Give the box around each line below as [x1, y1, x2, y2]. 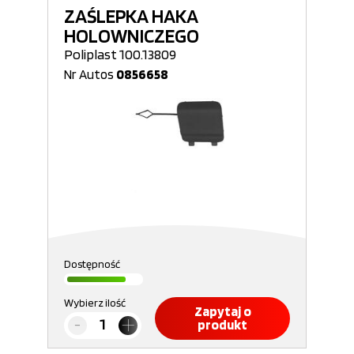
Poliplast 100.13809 [64, 46, 176, 62]
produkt [198, 317, 247, 333]
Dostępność [64, 258, 120, 270]
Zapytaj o [194, 303, 251, 319]
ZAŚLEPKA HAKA [64, 4, 198, 28]
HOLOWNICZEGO [64, 24, 199, 47]
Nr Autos [64, 66, 116, 82]
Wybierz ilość [64, 296, 126, 309]
